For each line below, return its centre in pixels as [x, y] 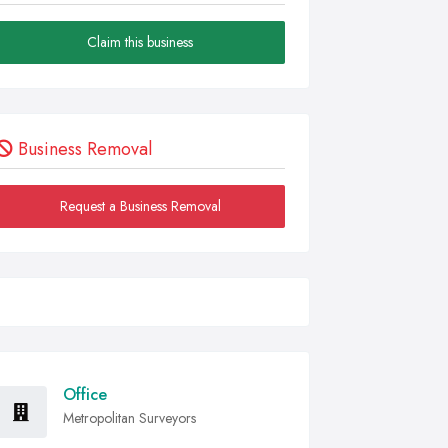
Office [85, 394]
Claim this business [140, 41]
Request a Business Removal [140, 205]
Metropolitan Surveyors [129, 417]
